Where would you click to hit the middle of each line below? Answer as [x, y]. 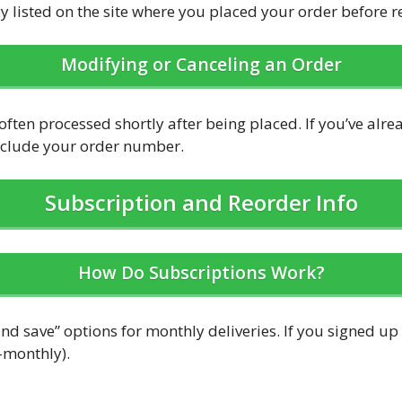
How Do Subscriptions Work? [201, 272]
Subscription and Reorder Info [201, 203]
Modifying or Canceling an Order [201, 65]
